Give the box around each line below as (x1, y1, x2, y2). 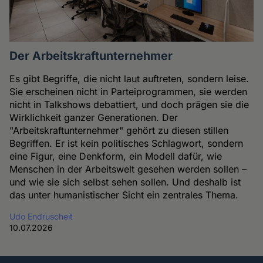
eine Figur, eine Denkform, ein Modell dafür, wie (9, 150, 222, 162)
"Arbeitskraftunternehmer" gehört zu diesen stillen (9, 124, 229, 136)
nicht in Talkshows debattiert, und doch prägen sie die (9, 98, 249, 110)
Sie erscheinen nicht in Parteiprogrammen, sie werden (9, 85, 248, 97)
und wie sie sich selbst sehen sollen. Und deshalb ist (9, 176, 241, 188)
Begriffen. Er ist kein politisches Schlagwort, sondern (9, 137, 244, 149)
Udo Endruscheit (9, 211, 73, 221)
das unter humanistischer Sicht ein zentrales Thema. (9, 188, 239, 201)
